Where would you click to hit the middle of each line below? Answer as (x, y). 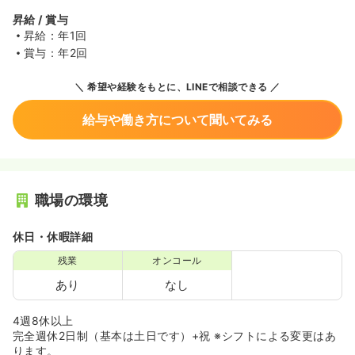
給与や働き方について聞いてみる (177, 120)
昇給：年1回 (55, 35)
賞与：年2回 (56, 53)
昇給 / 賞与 (41, 19)
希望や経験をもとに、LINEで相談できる (176, 87)
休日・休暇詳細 (53, 237)
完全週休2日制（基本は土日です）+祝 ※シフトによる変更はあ (175, 336)
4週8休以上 (43, 321)
